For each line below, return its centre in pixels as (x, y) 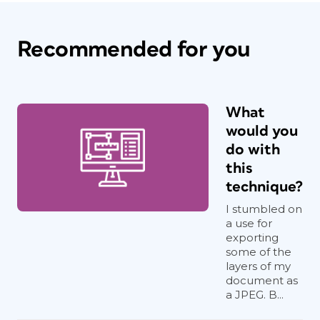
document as (262, 280)
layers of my (258, 266)
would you (262, 131)
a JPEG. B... (255, 295)
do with (253, 150)
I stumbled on (264, 209)
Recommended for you (134, 50)
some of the (259, 252)
